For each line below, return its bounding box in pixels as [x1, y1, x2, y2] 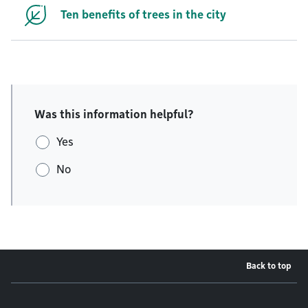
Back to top [246, 261, 291, 272]
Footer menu [10, 283, 111, 303]
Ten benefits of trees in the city [60, 8, 226, 21]
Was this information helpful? [34, 108, 194, 121]
